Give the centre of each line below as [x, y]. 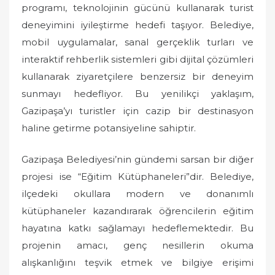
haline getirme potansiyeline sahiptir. [109, 128]
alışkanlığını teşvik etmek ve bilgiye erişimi [137, 262]
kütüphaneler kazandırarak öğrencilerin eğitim [137, 211]
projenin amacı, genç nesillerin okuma [137, 245]
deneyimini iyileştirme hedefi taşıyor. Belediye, [137, 25]
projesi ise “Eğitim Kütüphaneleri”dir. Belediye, [137, 176]
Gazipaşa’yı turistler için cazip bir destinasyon [137, 111]
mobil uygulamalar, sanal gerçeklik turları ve [137, 42]
